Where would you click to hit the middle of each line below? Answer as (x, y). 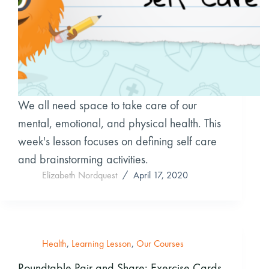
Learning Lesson (101, 244)
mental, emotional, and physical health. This (119, 123)
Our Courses (160, 244)
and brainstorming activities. (83, 159)
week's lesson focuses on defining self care (117, 141)
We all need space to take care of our (107, 105)
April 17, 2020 (161, 175)
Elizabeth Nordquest (80, 175)
